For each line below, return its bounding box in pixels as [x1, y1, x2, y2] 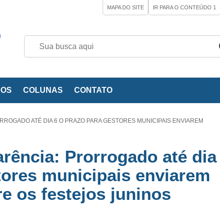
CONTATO [74, 86, 112, 94]
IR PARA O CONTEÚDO [153, 4, 213, 10]
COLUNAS [23, 86, 63, 94]
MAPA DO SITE [107, 4, 144, 10]
